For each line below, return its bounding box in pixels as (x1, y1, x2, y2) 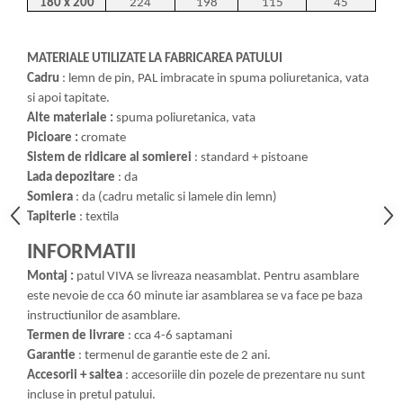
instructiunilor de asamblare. (27, 309, 181, 323)
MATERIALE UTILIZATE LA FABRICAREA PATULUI (27, 51, 282, 66)
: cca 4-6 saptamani (125, 328, 232, 343)
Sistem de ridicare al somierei (27, 150, 192, 165)
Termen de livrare (27, 328, 125, 343)
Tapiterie (27, 210, 79, 224)
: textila (79, 210, 119, 224)
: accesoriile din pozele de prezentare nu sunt (122, 368, 365, 382)
